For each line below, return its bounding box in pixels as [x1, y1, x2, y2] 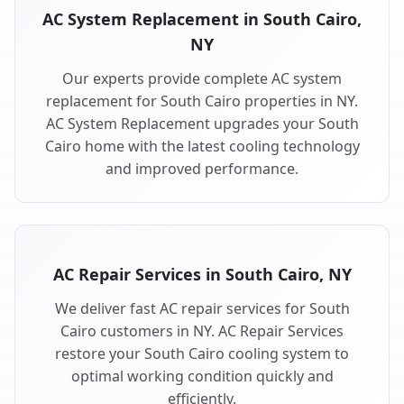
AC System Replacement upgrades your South [45, 114, 359, 134]
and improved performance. [106, 159, 298, 179]
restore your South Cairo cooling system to [55, 344, 349, 364]
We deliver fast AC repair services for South [54, 298, 350, 319]
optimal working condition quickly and [70, 366, 334, 387]
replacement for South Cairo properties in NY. [46, 91, 358, 112]
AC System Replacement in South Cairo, [42, 8, 362, 31]
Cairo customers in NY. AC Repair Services [60, 321, 344, 342]
